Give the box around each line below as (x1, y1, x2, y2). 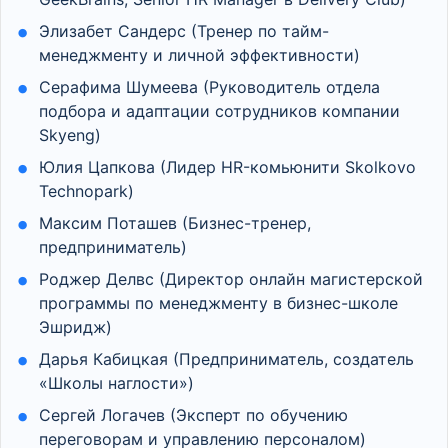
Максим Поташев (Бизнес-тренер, (39, 213, 312, 233)
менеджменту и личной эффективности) (39, 45, 361, 65)
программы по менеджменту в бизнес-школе (39, 293, 399, 313)
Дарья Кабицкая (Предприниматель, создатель (39, 349, 415, 369)
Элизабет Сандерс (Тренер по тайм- (39, 21, 330, 41)
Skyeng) (39, 125, 102, 145)
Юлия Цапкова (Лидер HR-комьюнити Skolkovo (39, 157, 417, 177)
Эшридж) (39, 317, 113, 337)
